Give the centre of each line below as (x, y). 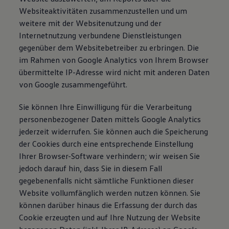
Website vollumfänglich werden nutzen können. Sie (110, 193)
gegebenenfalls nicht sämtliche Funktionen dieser (107, 180)
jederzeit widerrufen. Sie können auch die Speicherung (114, 131)
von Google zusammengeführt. (73, 84)
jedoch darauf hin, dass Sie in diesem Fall (91, 168)
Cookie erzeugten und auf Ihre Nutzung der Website (110, 217)
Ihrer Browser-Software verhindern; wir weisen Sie (110, 156)
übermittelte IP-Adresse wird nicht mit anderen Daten (114, 72)
